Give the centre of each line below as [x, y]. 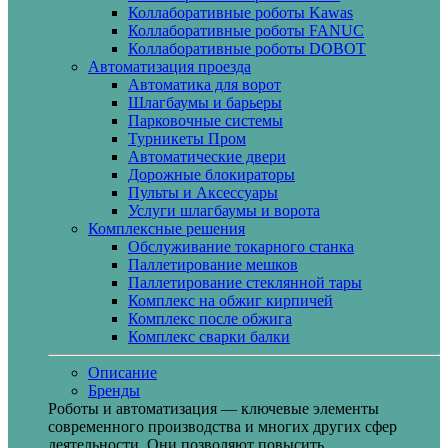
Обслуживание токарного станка [241, 246]
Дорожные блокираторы [211, 174]
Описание [122, 372]
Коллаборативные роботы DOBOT [247, 48]
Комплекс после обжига [210, 318]
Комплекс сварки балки [209, 336]
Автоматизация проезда [169, 66]
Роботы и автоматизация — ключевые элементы [213, 408]
